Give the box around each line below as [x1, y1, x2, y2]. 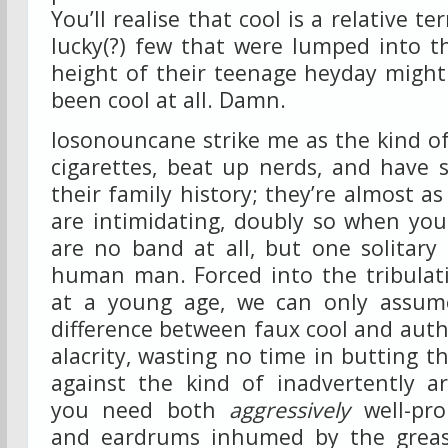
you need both [51, 395, 230, 424]
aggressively [229, 395, 351, 424]
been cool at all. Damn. [51, 84, 286, 114]
